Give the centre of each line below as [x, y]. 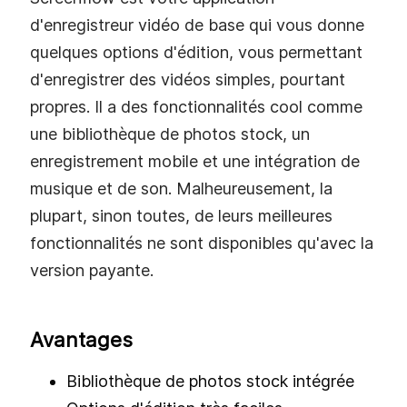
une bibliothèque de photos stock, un [170, 134]
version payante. [92, 270]
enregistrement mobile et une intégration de [195, 161]
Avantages [81, 340]
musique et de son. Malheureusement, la [181, 188]
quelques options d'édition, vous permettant [196, 52]
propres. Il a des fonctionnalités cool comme [196, 106]
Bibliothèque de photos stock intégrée [210, 382]
